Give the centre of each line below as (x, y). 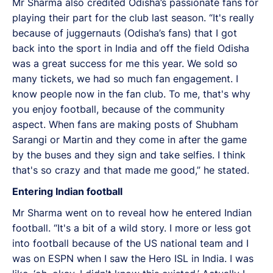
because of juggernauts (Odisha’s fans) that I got (125, 33)
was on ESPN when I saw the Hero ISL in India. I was (133, 258)
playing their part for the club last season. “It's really (133, 17)
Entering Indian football (67, 191)
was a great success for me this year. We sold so (125, 63)
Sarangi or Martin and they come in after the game (129, 139)
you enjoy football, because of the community (119, 109)
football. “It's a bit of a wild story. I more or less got (132, 228)
